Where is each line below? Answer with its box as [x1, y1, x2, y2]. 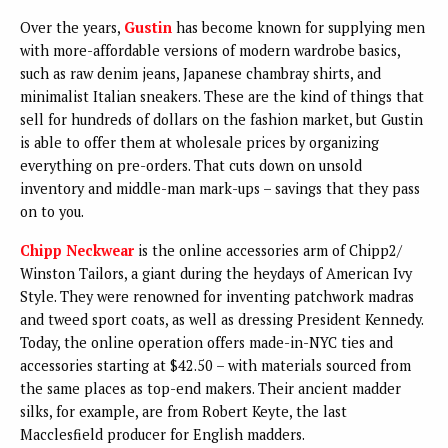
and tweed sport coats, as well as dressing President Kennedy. [20, 309, 423, 329]
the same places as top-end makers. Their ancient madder [20, 378, 401, 398]
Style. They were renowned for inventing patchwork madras [20, 286, 414, 306]
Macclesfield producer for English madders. [20, 424, 308, 444]
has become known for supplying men [172, 17, 425, 37]
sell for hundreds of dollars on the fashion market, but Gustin [20, 109, 423, 129]
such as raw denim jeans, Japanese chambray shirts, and [20, 63, 381, 83]
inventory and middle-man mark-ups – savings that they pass [20, 178, 420, 198]
